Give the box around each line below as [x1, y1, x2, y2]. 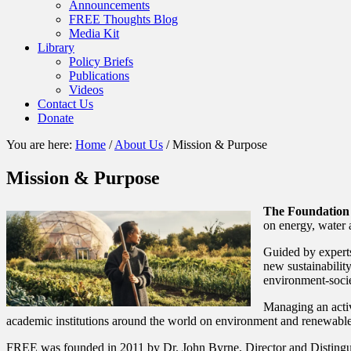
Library [38, 41, 74, 54]
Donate [38, 111, 74, 125]
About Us [114, 138, 163, 151]
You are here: [6, 138, 75, 151]
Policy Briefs [69, 55, 133, 68]
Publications [69, 69, 129, 82]
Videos [69, 83, 103, 96]
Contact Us [38, 97, 93, 110]
